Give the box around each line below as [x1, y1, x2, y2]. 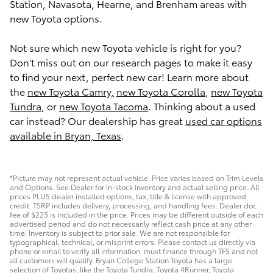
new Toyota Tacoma [59, 98, 148, 113]
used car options [185, 113, 262, 127]
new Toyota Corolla [116, 83, 205, 98]
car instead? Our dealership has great [10, 113, 185, 127]
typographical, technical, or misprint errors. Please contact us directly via [10, 236, 255, 247]
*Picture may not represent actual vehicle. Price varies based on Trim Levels [10, 172, 263, 183]
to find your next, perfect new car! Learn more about [10, 69, 249, 83]
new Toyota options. [10, 10, 105, 25]
